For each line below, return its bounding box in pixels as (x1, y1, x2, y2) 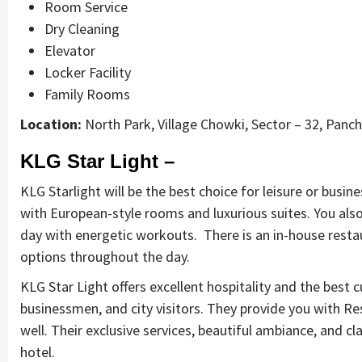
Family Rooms (44, 84, 130, 103)
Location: (20, 114, 82, 133)
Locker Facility (44, 62, 131, 82)
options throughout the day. (20, 246, 190, 266)
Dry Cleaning (44, 19, 120, 38)
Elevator (44, 40, 95, 60)
